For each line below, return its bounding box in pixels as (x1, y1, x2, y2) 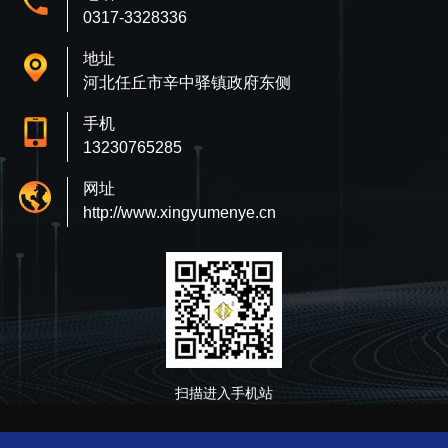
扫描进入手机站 (175, 384, 273, 401)
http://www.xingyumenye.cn (82, 203, 276, 221)
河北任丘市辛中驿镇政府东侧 (82, 73, 291, 91)
